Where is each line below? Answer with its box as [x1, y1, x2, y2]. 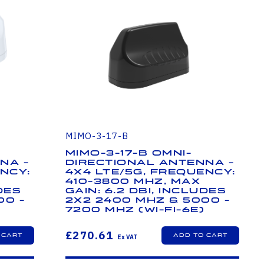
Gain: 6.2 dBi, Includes [65, 186, 226, 196]
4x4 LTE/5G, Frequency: [65, 167, 236, 177]
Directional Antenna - [65, 157, 235, 167]
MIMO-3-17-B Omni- [65, 148, 192, 158]
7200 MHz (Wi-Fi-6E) [65, 204, 205, 214]
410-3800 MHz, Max [65, 176, 201, 186]
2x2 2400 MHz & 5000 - [65, 195, 230, 205]
